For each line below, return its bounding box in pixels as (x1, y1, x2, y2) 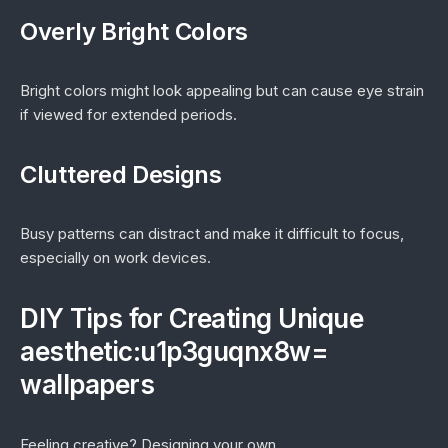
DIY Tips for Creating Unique (20, 303, 363, 334)
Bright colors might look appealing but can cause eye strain (20, 81, 424, 100)
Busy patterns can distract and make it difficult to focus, (20, 224, 404, 243)
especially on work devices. (20, 248, 211, 267)
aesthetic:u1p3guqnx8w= (20, 336, 328, 367)
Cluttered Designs (20, 160, 222, 189)
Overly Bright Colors (20, 17, 248, 46)
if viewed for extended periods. (20, 105, 237, 124)
